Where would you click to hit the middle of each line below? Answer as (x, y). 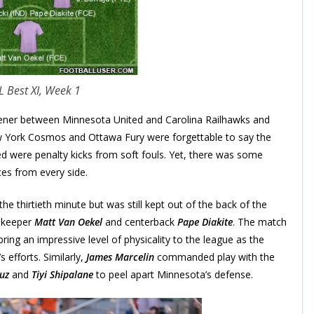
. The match (260, 221)
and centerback (138, 221)
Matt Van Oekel (68, 221)
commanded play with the (214, 257)
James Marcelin (120, 257)
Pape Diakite (205, 221)
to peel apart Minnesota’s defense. (175, 274)
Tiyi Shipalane (62, 274)
